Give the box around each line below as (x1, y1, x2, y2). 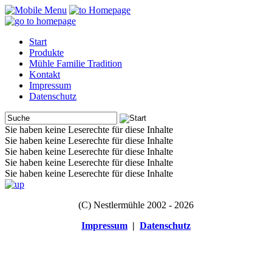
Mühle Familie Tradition (29, 58, 122, 69)
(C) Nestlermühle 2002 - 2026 (78, 200, 194, 210)
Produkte (29, 47, 64, 58)
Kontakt (29, 69, 60, 80)
